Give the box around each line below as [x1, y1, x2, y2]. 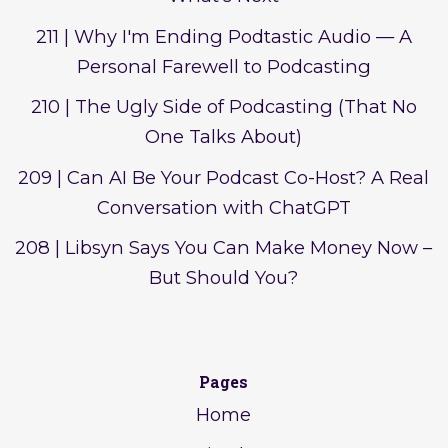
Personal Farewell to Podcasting [76, 54, 371, 78]
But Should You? [149, 266, 299, 290]
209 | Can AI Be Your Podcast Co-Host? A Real [18, 165, 430, 189]
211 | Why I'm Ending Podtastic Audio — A [35, 24, 412, 48]
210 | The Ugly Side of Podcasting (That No [30, 95, 417, 119]
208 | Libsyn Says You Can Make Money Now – [15, 236, 433, 260]
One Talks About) [145, 125, 303, 149]
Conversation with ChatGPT [96, 195, 351, 219]
